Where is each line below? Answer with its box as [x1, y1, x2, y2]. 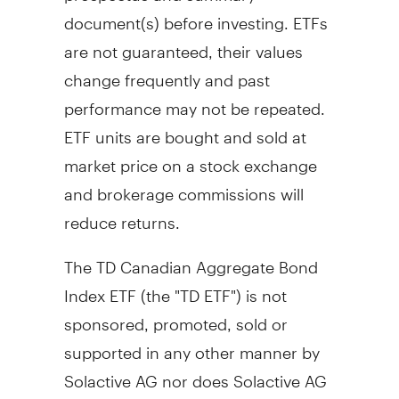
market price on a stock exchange [63, 140, 317, 175]
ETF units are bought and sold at [63, 111, 306, 147]
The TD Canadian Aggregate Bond [63, 241, 318, 277]
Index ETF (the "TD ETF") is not [63, 270, 287, 305]
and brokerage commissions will [63, 168, 304, 204]
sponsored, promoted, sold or [63, 298, 288, 334]
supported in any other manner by [63, 327, 320, 362]
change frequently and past [63, 54, 270, 90]
